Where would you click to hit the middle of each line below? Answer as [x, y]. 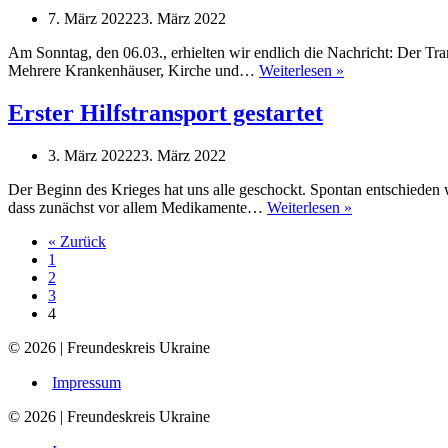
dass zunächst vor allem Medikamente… [137, 207]
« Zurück [77, 241]
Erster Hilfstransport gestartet [165, 112]
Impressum [86, 382]
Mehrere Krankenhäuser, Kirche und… [133, 70]
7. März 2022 [90, 18]
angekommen [385, 87]
